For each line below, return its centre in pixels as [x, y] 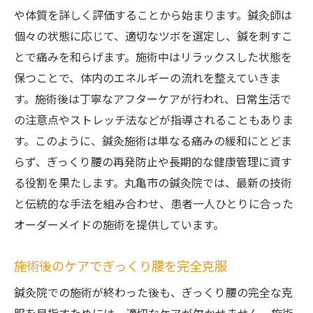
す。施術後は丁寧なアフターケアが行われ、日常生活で [153, 100]
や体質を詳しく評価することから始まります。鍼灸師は [153, 16]
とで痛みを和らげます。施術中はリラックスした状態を [153, 58]
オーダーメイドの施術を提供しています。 [119, 226]
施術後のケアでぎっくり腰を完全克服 [121, 267]
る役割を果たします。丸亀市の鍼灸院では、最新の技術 [153, 184]
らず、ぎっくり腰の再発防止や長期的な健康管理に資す [153, 163]
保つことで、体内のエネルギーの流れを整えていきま [147, 79]
